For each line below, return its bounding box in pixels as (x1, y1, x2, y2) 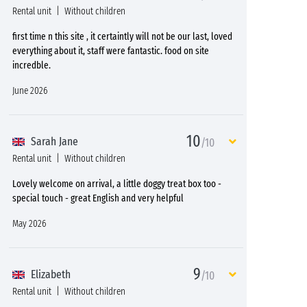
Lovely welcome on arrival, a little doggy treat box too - (12, 177, 221, 190)
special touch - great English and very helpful (12, 192, 184, 204)
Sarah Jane (28, 134, 78, 149)
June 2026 (12, 84, 47, 97)
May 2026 (12, 217, 46, 230)
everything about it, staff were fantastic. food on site (12, 45, 209, 57)
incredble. (12, 59, 51, 71)
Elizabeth (28, 267, 71, 282)
